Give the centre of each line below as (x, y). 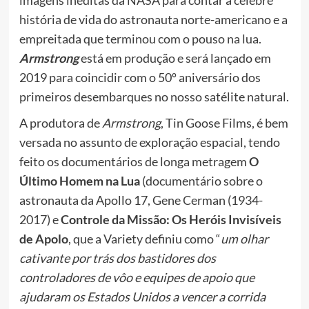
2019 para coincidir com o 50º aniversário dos (140, 78)
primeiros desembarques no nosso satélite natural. (154, 97)
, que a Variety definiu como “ (144, 239)
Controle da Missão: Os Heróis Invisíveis (171, 220)
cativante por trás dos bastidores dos (117, 258)
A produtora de (60, 123)
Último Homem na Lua (79, 181)
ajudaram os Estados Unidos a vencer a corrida (142, 297)
